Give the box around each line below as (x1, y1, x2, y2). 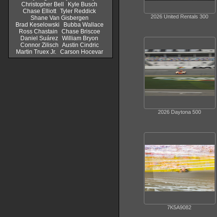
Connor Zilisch (20, 42, 59, 48)
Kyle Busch (68, 1, 97, 8)
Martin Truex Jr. (15, 48, 56, 55)
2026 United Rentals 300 (150, 13, 208, 19)
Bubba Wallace (63, 21, 104, 28)
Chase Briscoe (61, 28, 100, 35)
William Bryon (62, 35, 98, 42)
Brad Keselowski (15, 21, 60, 28)
